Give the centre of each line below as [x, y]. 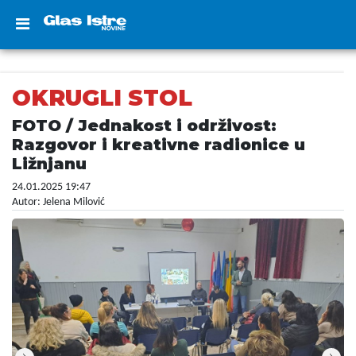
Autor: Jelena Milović [58, 202]
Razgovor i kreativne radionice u [159, 145]
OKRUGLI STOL [102, 98]
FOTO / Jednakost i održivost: [144, 126]
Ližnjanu [49, 164]
